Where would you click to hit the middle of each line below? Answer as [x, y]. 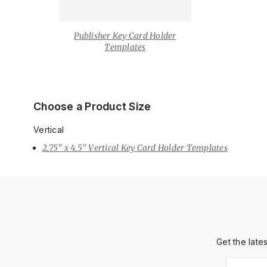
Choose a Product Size [92, 106]
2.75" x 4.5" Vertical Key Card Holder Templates [135, 148]
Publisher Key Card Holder [125, 36]
